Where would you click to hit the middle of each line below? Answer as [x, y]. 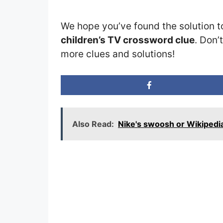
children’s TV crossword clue [128, 40]
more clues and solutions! [118, 54]
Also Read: [93, 124]
